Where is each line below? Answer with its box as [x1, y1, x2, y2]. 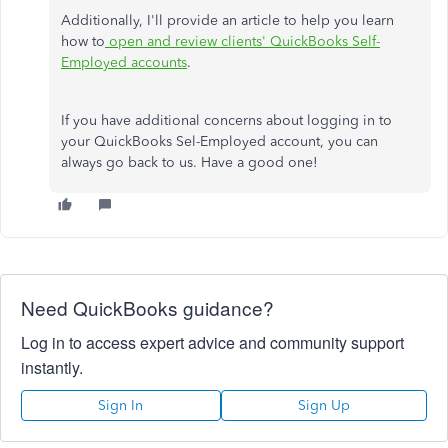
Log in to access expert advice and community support [21, 331, 404, 354]
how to [61, 33, 105, 50]
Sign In [98, 397, 144, 414]
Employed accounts [61, 54, 187, 71]
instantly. [21, 356, 83, 379]
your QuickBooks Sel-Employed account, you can [61, 133, 378, 150]
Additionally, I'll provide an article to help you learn [61, 12, 394, 29]
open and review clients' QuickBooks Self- [105, 33, 380, 50]
